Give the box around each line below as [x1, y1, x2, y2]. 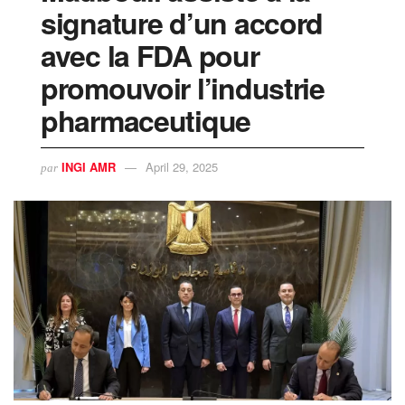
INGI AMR [61, 158, 116, 176]
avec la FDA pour [41, 33, 259, 76]
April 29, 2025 [146, 158, 218, 176]
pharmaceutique [41, 99, 251, 141]
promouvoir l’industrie [41, 66, 325, 108]
